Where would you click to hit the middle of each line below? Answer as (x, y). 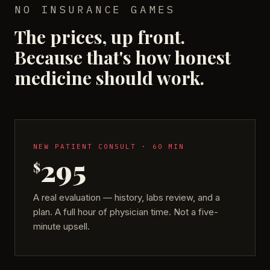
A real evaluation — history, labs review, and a (127, 197)
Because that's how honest (123, 57)
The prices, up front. (100, 36)
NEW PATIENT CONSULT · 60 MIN (109, 146)
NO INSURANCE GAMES (95, 9)
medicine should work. (109, 77)
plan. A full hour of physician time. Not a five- (126, 212)
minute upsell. (61, 226)
